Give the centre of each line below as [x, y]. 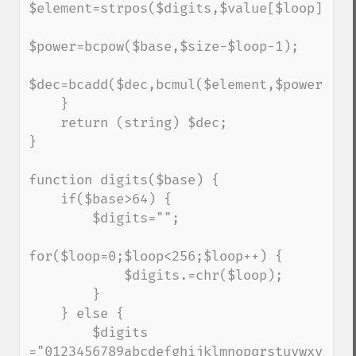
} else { [44, 313]
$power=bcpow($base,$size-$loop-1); [164, 46]
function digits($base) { [124, 180]
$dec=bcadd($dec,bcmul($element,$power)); [188, 85]
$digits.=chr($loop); [76, 275]
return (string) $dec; [44, 123]
